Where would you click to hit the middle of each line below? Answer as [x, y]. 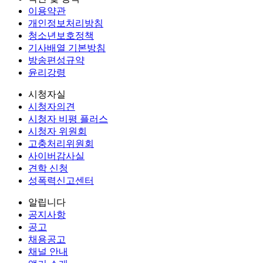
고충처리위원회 [61, 143]
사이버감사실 [56, 156]
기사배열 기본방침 [67, 48]
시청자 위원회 [58, 131]
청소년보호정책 [61, 35]
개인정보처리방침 [66, 23]
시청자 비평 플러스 [68, 119]
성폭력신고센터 [61, 180]
